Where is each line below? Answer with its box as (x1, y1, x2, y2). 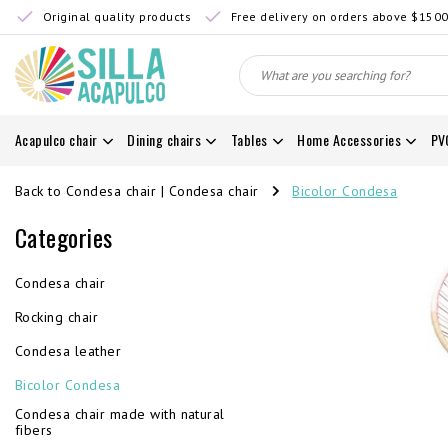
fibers (15, 421, 53, 439)
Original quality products (43, 9, 191, 24)
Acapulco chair (15, 129, 98, 150)
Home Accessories (297, 129, 402, 150)
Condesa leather (15, 342, 122, 360)
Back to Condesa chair (15, 181, 157, 200)
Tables (230, 129, 268, 150)
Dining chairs (127, 129, 202, 150)
